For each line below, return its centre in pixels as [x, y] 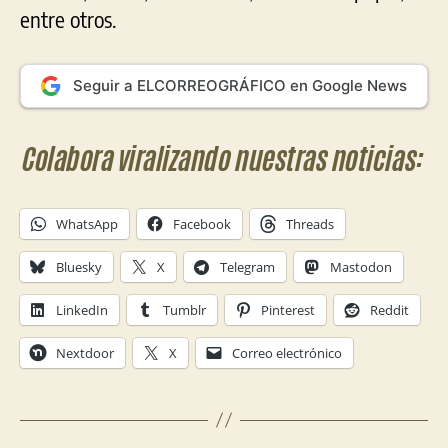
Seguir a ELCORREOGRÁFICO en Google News [240, 85]
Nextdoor [85, 352]
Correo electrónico [287, 352]
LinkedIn [82, 309]
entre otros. [68, 18]
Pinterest [288, 309]
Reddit [389, 309]
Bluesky [79, 266]
